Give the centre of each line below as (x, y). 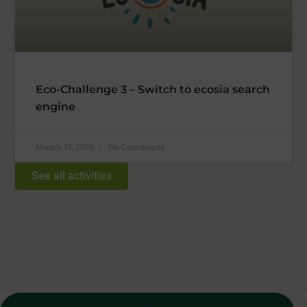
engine (56, 107)
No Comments (136, 147)
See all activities (72, 176)
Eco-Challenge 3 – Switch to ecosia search (153, 90)
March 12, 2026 (66, 147)
